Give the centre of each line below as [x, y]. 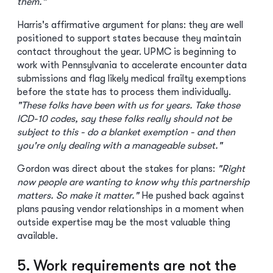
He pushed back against [192, 196]
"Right [231, 169]
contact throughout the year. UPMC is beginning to [127, 52]
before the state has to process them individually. [124, 92]
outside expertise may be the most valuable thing [124, 222]
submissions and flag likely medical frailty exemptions [132, 79]
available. [37, 236]
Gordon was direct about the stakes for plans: [117, 169]
